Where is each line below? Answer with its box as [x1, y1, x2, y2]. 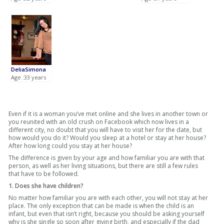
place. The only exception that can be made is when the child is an [8, 201, 194, 210]
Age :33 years [11, 73, 46, 81]
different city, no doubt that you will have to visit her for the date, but [8, 125, 202, 134]
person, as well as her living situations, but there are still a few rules [8, 161, 198, 170]
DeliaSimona [11, 65, 46, 73]
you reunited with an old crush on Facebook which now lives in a [8, 117, 189, 126]
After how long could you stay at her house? [8, 141, 132, 150]
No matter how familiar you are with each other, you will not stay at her [8, 193, 208, 202]
